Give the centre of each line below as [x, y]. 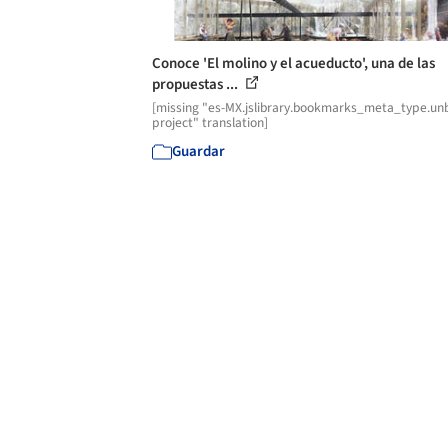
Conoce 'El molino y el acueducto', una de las [293, 63]
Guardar [198, 151]
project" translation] [210, 122]
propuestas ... [196, 84]
